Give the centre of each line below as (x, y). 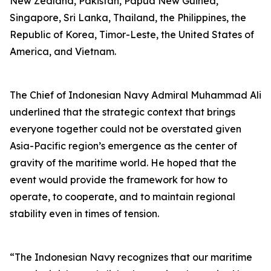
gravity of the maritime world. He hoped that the (123, 163)
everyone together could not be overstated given (126, 129)
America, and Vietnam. (63, 51)
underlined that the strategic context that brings (122, 112)
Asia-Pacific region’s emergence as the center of (123, 146)
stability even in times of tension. (84, 214)
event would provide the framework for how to (119, 180)
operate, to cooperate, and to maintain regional (122, 197)
